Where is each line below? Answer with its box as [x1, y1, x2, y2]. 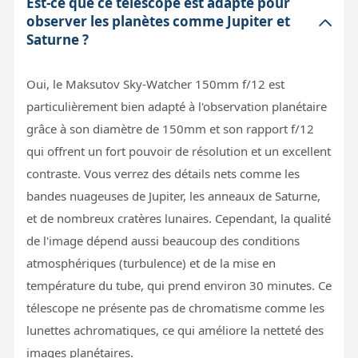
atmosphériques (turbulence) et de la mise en [26, 254, 276, 271]
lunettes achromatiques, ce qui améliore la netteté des [26, 321, 324, 338]
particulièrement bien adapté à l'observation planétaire [26, 97, 327, 114]
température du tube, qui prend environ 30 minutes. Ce [26, 276, 332, 293]
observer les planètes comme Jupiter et [26, 11, 290, 30]
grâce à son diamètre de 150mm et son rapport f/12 [26, 120, 314, 137]
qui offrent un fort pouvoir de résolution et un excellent [26, 142, 331, 159]
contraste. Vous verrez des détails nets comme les [26, 165, 300, 181]
